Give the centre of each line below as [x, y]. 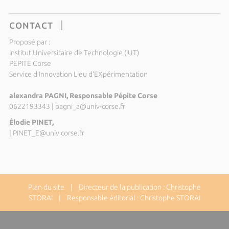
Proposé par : [29, 42]
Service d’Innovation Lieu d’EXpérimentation [78, 74]
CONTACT [31, 25]
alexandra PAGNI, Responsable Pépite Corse [83, 96]
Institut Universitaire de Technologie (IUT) [74, 53]
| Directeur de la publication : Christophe [133, 187]
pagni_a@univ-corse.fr [90, 106]
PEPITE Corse [30, 63]
